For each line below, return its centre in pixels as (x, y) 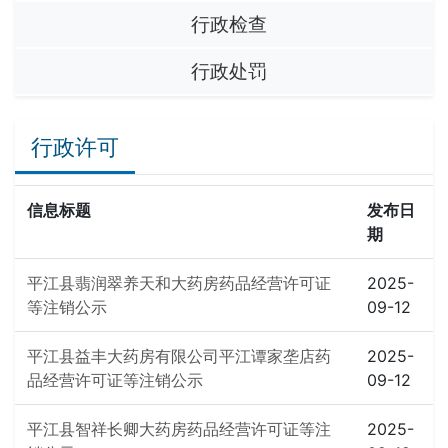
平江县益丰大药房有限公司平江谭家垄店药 (179, 356)
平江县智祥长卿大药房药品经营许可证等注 (179, 429)
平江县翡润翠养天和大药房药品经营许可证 (179, 283)
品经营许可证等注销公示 (115, 380)
